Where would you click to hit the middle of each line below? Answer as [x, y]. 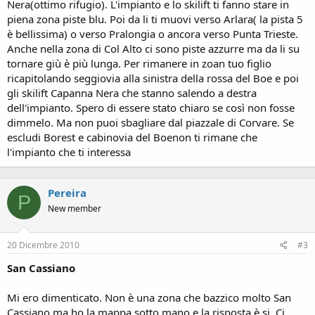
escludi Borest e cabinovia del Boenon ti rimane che [132, 137]
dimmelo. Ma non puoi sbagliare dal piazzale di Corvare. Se [150, 122]
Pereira [67, 193]
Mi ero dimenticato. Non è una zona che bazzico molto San [149, 297]
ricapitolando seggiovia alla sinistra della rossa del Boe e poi [153, 78]
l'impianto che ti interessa [69, 152]
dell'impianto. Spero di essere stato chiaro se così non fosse [151, 108]
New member [75, 208]
